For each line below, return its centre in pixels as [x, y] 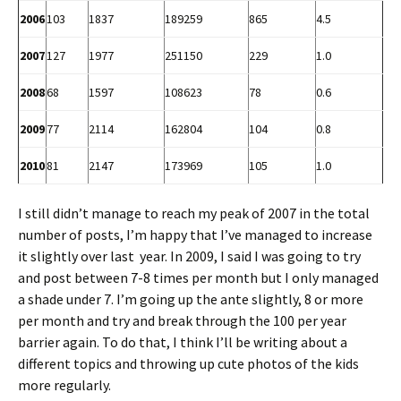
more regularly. [64, 384]
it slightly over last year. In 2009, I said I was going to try [189, 256]
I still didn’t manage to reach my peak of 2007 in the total [194, 213]
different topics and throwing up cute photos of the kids [188, 363]
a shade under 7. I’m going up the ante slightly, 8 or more [191, 299]
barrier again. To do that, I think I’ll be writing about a [183, 341]
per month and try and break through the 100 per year [182, 320]
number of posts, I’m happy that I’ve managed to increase [195, 234]
